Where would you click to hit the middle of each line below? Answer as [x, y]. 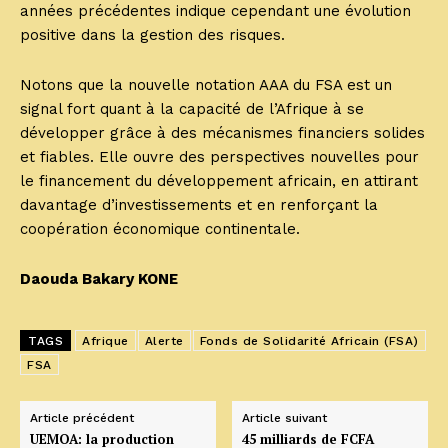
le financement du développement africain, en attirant [219, 181]
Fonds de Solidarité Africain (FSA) [309, 341]
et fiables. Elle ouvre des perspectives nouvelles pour [219, 157]
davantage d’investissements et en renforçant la [199, 205]
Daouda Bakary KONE [101, 279]
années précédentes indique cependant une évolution [215, 11]
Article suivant [285, 418]
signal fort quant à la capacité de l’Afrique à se [192, 109]
